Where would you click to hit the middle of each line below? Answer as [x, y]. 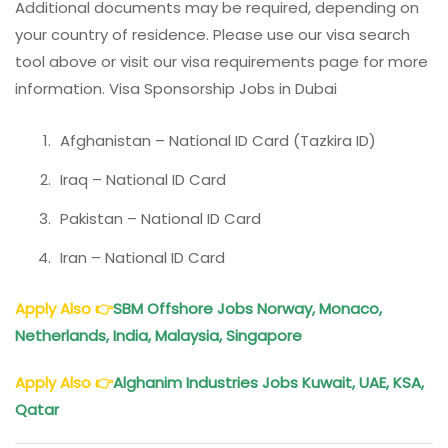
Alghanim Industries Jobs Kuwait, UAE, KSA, [268, 383]
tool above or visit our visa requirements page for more [221, 61]
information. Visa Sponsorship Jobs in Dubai [176, 88]
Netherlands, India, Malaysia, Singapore [160, 336]
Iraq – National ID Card [143, 179]
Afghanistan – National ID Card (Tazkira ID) [218, 140]
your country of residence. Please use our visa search [212, 34]
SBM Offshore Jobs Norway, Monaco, [247, 309]
